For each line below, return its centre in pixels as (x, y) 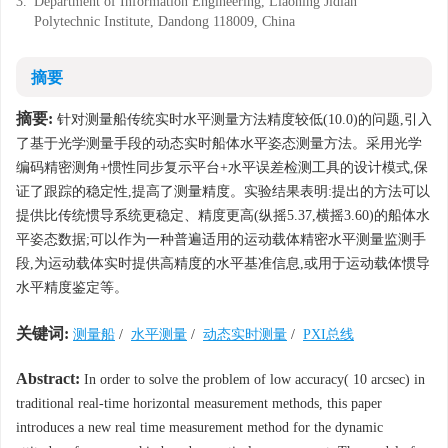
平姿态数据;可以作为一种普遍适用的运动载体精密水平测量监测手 (221, 239)
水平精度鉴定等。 (72, 287)
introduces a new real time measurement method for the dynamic (199, 427)
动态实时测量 (245, 334)
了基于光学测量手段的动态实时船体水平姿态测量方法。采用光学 (219, 143)
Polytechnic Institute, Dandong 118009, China (164, 21)
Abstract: (48, 378)
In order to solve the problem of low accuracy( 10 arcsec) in (252, 379)
